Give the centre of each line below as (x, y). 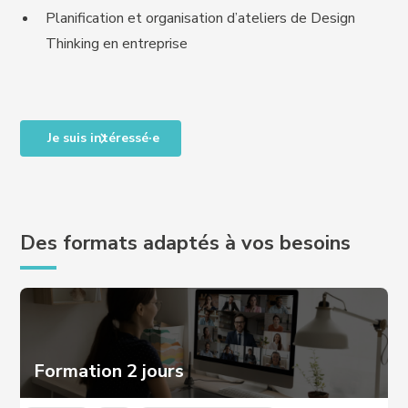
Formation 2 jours (109, 371)
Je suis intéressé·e (104, 138)
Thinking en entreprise (117, 44)
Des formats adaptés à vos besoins (186, 243)
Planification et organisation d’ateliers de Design (201, 18)
